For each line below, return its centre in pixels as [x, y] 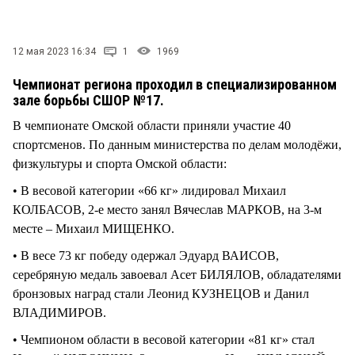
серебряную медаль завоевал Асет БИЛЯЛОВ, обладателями [177, 274]
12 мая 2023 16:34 [54, 51]
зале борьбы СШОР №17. [90, 100]
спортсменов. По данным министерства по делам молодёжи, [177, 144]
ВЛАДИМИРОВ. [59, 312]
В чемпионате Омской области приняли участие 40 [152, 125]
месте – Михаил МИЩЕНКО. [94, 228]
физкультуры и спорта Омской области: [120, 163]
